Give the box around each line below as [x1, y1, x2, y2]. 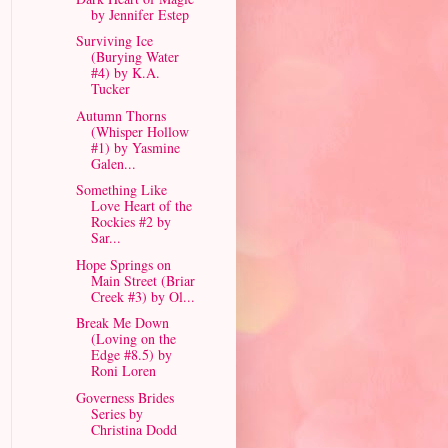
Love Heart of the [90, 196, 192, 215]
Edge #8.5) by [90, 345, 172, 364]
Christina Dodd [90, 419, 177, 439]
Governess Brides [75, 387, 174, 407]
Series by [90, 403, 143, 423]
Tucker [90, 79, 130, 98]
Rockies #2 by [90, 212, 171, 231]
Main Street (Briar [90, 270, 195, 290]
